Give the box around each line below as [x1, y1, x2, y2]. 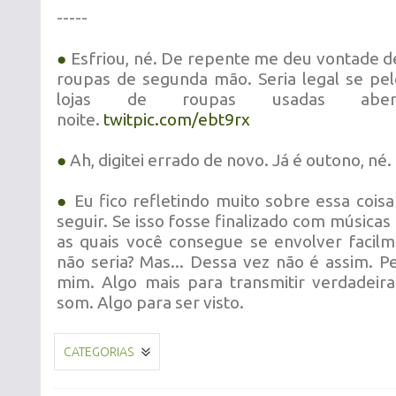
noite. [57, 110, 103, 129]
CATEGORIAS [64, 345, 133, 359]
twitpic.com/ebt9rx [103, 110, 250, 129]
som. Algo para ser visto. [57, 293, 244, 312]
